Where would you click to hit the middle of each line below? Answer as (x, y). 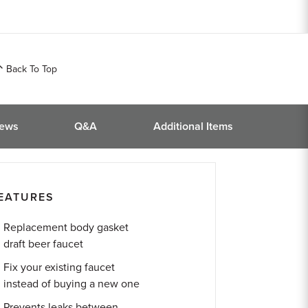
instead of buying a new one (72, 284)
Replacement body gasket (66, 228)
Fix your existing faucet (59, 267)
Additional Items (194, 126)
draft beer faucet (44, 244)
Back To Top (32, 69)
